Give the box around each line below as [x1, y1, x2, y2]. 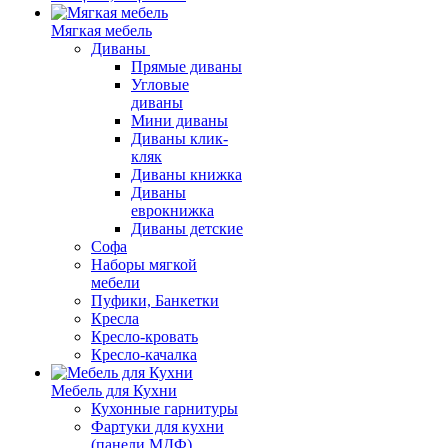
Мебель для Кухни [51, 382, 177, 399]
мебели [91, 274, 140, 291]
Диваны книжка [131, 166, 242, 183]
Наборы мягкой [91, 256, 197, 273]
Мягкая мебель [51, 22, 152, 39]
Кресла [91, 310, 139, 327]
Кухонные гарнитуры [91, 400, 238, 417]
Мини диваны [131, 112, 228, 129]
